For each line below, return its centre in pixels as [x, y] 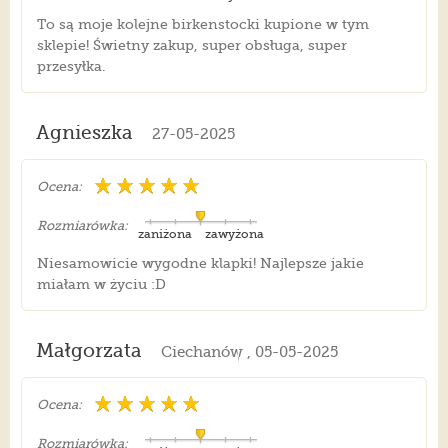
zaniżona [164, 234]
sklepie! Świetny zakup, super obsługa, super [191, 45]
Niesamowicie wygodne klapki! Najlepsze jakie [200, 263]
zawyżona [234, 234]
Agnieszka [84, 133]
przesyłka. [71, 66]
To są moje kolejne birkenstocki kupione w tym [202, 24]
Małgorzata [88, 351]
